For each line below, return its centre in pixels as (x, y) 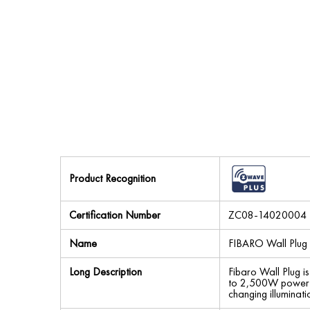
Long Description (106, 272)
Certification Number (115, 215)
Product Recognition (112, 178)
